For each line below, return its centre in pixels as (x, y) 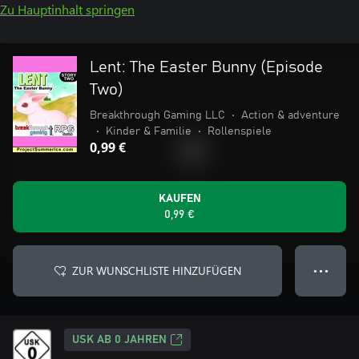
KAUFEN (179, 199)
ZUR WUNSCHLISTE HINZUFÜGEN (156, 270)
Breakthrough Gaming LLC (157, 115)
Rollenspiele (240, 131)
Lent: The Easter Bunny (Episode (206, 67)
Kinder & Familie (149, 131)
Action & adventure (290, 115)
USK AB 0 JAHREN (119, 340)
